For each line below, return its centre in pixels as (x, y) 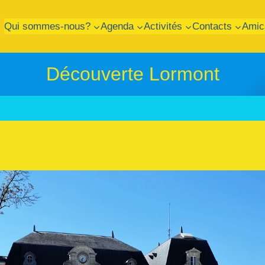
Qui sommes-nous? (47, 26)
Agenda (117, 26)
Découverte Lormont (132, 74)
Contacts (212, 26)
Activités (163, 26)
